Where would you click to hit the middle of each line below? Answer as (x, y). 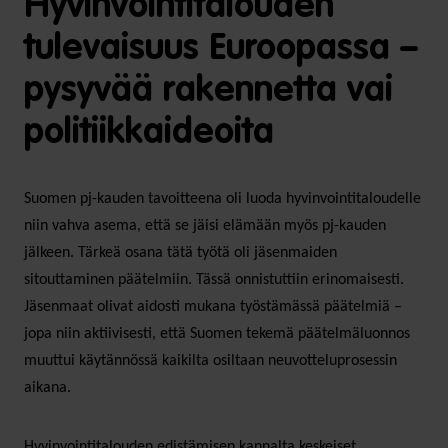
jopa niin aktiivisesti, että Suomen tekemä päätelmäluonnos (217, 333)
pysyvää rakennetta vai (208, 90)
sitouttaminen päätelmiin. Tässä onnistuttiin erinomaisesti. (214, 279)
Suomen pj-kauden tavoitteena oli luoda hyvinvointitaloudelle (222, 198)
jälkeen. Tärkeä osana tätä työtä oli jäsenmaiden (180, 252)
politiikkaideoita (149, 132)
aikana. (47, 387)
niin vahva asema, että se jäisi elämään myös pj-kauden (205, 225)
